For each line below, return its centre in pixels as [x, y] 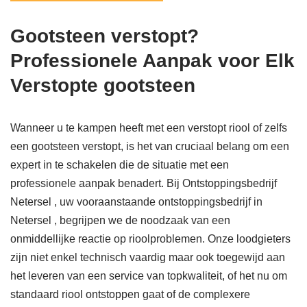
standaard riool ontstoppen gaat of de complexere [130, 295]
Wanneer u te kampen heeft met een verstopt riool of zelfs [149, 128]
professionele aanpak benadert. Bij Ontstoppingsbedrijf [144, 184]
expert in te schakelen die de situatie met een [120, 165]
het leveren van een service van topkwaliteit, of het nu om [149, 276]
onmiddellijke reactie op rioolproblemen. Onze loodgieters [150, 239]
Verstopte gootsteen [103, 86]
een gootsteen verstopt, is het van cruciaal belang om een [150, 147]
